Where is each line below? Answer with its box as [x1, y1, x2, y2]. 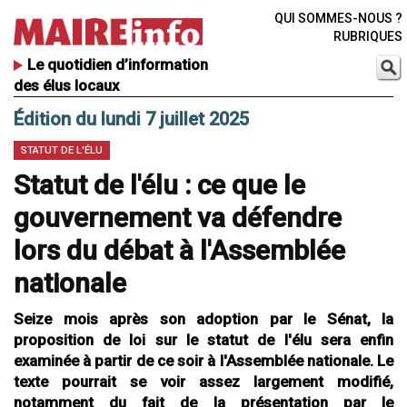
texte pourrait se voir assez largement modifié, [14, 372, 393, 392]
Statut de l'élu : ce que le [14, 169, 305, 202]
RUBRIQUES [333, 29, 402, 44]
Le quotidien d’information [27, 55, 208, 74]
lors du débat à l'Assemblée [14, 234, 345, 267]
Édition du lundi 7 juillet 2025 [14, 108, 249, 131]
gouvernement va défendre [14, 202, 342, 234]
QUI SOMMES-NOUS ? [273, 11, 402, 25]
